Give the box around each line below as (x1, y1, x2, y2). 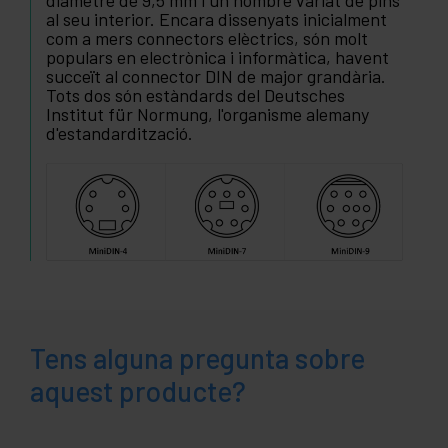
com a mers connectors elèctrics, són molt (46, 27, 368, 50)
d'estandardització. (46, 122, 193, 145)
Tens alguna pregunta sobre (30, 340, 365, 375)
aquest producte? (30, 373, 246, 408)
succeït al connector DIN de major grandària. (46, 65, 386, 88)
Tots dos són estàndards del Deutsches (46, 84, 345, 107)
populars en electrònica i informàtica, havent (46, 46, 389, 69)
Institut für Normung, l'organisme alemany (46, 103, 369, 126)
